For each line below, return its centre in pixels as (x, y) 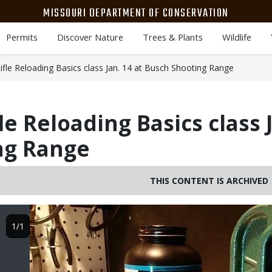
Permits (22, 37)
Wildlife (236, 37)
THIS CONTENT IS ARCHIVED (209, 181)
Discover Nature (90, 37)
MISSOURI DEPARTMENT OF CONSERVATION (136, 13)
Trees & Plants (172, 37)
